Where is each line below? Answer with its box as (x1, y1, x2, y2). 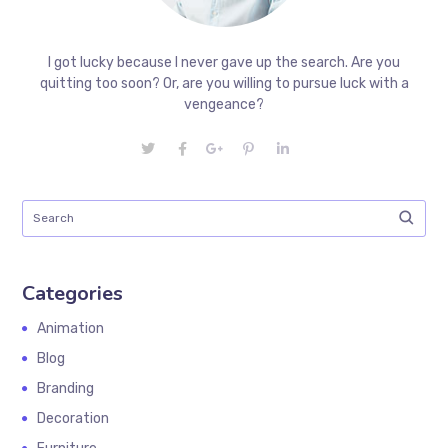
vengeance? (184, 95, 264, 113)
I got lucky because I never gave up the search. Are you (48, 53, 400, 71)
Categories (22, 279, 124, 307)
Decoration (37, 409, 110, 427)
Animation (37, 319, 105, 337)
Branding (37, 379, 95, 397)
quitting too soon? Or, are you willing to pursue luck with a (39, 74, 409, 92)
